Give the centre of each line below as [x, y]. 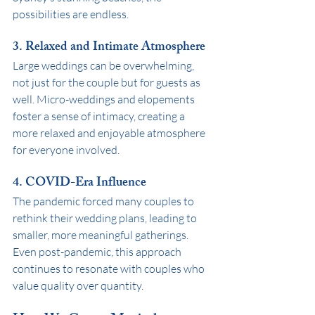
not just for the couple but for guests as [108, 82]
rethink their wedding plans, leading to [106, 218]
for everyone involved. [66, 149]
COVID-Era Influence [86, 183]
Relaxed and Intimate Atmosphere [115, 47]
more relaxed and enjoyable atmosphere [110, 133]
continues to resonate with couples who [110, 268]
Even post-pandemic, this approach [98, 251]
